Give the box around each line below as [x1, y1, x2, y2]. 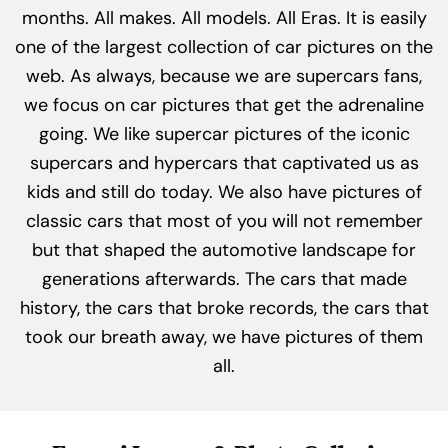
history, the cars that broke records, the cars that [19, 296, 429, 321]
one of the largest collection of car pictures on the [15, 35, 433, 60]
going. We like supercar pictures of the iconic [38, 122, 410, 147]
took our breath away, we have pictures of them [25, 325, 423, 350]
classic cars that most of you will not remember [25, 209, 423, 234]
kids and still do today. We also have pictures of [26, 180, 422, 205]
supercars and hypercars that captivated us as [29, 151, 419, 176]
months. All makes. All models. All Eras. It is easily [21, 6, 427, 31]
